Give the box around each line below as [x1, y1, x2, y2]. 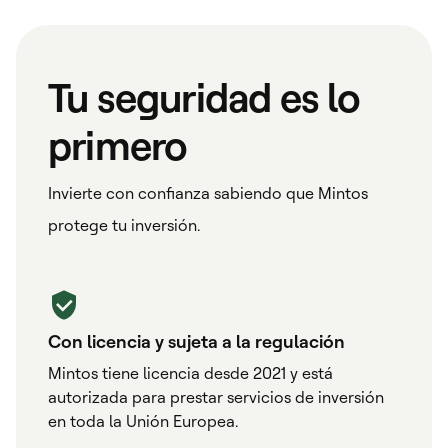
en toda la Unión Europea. [48, 410, 238, 431]
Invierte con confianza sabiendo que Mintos [48, 182, 368, 203]
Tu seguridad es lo [48, 70, 361, 122]
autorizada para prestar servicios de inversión [48, 386, 384, 407]
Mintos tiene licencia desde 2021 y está [48, 362, 333, 383]
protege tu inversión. [48, 214, 200, 235]
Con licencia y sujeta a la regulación [48, 329, 345, 352]
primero [48, 118, 188, 170]
